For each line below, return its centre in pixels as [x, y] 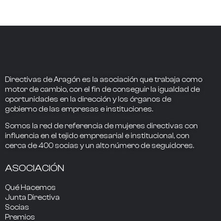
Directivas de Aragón [43, 79]
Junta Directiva [32, 197]
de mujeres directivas [144, 126]
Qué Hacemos [30, 187]
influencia [23, 136]
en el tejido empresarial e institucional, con [115, 136]
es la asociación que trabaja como [142, 79]
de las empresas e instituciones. [95, 109]
